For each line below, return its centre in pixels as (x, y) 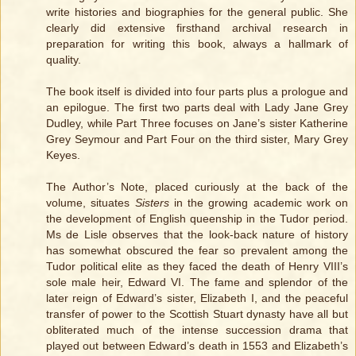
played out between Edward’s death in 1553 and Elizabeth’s (197, 346)
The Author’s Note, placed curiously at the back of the (197, 187)
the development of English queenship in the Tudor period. (197, 219)
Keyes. (63, 155)
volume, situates (91, 203)
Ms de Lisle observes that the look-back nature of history (197, 235)
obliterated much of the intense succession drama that (197, 330)
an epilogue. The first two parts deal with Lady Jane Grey (197, 108)
